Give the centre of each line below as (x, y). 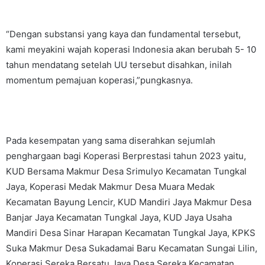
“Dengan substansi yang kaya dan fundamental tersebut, (123, 34)
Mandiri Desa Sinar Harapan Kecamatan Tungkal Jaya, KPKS (131, 233)
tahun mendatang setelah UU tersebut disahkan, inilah (119, 65)
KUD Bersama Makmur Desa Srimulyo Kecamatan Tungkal (126, 171)
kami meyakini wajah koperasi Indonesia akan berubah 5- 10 (131, 49)
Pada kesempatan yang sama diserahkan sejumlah (111, 140)
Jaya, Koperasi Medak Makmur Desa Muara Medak (110, 187)
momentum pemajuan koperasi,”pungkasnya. (99, 80)
